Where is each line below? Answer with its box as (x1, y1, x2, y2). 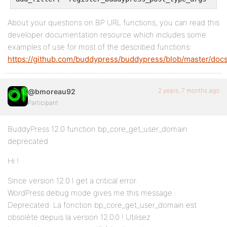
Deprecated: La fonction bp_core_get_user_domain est (8, 200, 197, 210)
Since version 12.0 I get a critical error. (8, 176, 138, 185)
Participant (28, 99, 58, 106)
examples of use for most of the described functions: (8, 42, 192, 52)
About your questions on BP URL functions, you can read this (8, 18, 219, 27)
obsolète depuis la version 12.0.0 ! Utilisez (8, 212, 150, 222)
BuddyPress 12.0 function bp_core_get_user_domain (8, 124, 187, 134)
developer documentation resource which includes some (8, 30, 206, 40)
